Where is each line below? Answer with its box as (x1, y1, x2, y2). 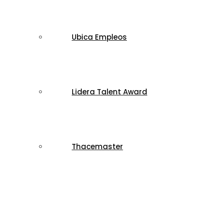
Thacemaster (72, 141, 123, 152)
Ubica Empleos (72, 32, 127, 42)
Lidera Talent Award (72, 87, 147, 97)
